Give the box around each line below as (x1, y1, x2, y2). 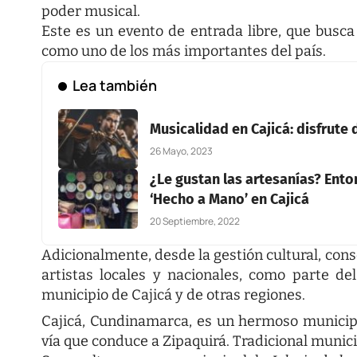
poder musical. (41, 2, 140, 20)
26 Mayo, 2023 (150, 144, 213, 159)
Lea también (72, 75, 157, 95)
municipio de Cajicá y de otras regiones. (41, 285, 305, 304)
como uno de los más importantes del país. (41, 41, 326, 60)
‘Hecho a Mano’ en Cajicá (150, 190, 309, 208)
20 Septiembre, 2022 (150, 214, 240, 228)
